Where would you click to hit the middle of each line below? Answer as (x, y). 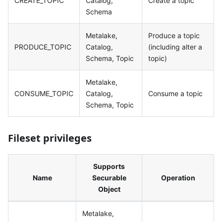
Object (109, 189)
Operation (178, 178)
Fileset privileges (50, 138)
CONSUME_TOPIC (44, 94)
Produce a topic (174, 36)
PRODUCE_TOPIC (43, 47)
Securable (109, 178)
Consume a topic (175, 94)
